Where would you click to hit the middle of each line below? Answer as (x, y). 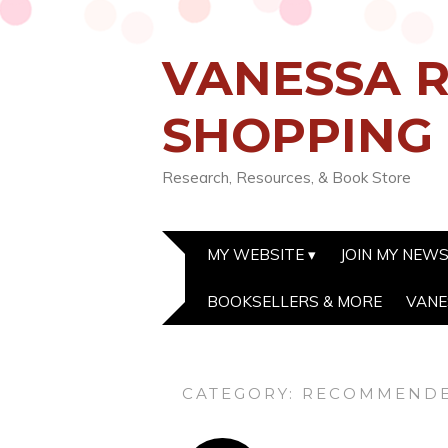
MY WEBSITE (255, 254)
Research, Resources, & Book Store (286, 177)
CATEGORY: (242, 393)
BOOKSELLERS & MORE (294, 301)
